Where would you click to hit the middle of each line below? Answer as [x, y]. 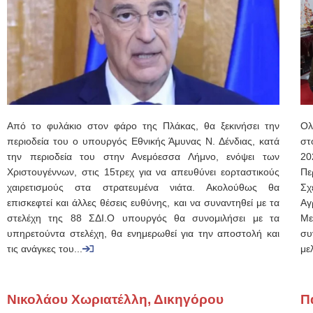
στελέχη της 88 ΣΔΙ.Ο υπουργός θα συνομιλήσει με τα [143, 218]
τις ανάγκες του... [45, 249]
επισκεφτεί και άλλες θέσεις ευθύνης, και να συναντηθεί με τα [143, 203]
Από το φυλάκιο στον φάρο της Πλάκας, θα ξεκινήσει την [143, 126]
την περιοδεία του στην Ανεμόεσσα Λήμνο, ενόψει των [143, 157]
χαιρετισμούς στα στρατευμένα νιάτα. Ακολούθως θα [143, 188]
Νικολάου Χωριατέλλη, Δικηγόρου [115, 299]
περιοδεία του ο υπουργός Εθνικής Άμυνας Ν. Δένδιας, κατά [143, 141]
